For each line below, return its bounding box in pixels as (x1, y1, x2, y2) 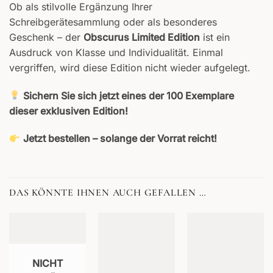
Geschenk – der (9, 30, 83, 43)
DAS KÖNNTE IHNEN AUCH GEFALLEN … (9, 186, 207, 199)
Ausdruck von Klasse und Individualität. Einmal (9, 46, 223, 58)
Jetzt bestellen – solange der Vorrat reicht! (23, 132, 218, 145)
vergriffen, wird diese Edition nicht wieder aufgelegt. (9, 61, 250, 74)
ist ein (200, 30, 230, 43)
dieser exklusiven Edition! (9, 104, 128, 117)
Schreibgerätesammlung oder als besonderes (9, 15, 217, 28)
